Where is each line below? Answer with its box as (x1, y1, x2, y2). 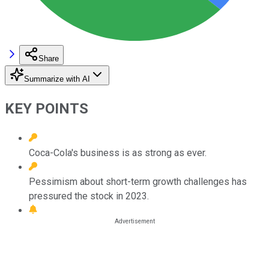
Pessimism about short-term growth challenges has (29, 175, 247, 187)
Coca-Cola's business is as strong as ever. (29, 147, 207, 159)
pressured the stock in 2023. (29, 190, 149, 202)
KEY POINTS (5, 100, 88, 117)
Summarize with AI (24, 74, 90, 83)
